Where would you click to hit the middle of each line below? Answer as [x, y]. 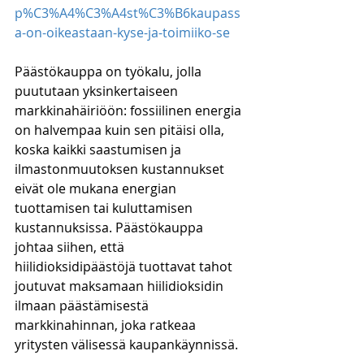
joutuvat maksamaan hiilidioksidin [121, 286]
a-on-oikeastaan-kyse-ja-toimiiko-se [122, 32]
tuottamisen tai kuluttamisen [105, 208]
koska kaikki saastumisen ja [100, 149]
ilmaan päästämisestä [83, 305]
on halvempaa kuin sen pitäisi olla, [121, 130]
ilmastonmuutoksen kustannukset [121, 169]
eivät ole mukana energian [97, 188]
